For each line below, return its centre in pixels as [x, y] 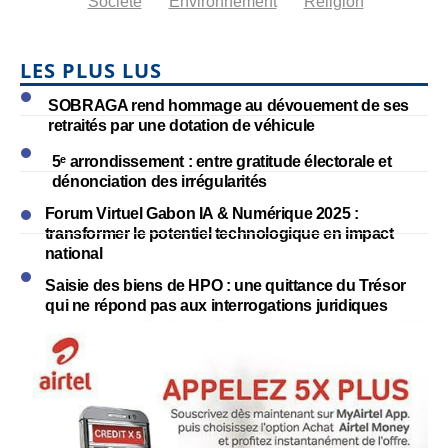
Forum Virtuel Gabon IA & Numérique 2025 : [201, 213]
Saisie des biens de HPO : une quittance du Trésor [225, 285]
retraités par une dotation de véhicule [182, 125]
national [73, 253]
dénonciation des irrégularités [159, 181]
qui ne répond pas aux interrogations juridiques [216, 305]
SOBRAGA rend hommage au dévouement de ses [228, 105]
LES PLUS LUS [91, 70]
